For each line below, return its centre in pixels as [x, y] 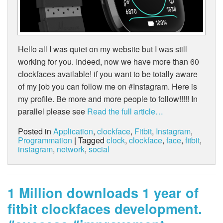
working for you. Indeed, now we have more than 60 [109, 62]
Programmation [45, 140]
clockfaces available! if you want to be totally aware [108, 74]
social [99, 149]
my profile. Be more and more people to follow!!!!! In [108, 99]
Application [73, 131]
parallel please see [52, 111]
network [71, 149]
